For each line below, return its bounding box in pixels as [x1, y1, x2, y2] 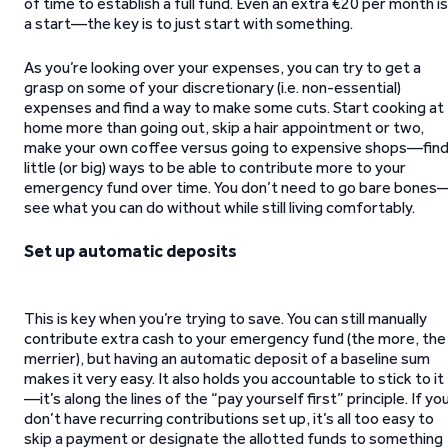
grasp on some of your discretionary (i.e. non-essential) [24, 78, 401, 97]
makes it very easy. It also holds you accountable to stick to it [24, 369, 444, 388]
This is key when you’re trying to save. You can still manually [24, 309, 427, 328]
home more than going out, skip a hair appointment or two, [24, 118, 424, 137]
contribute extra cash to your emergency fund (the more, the [24, 329, 446, 348]
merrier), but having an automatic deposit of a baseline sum [24, 349, 430, 368]
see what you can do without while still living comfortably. [24, 198, 415, 217]
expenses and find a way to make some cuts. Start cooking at [24, 98, 444, 117]
